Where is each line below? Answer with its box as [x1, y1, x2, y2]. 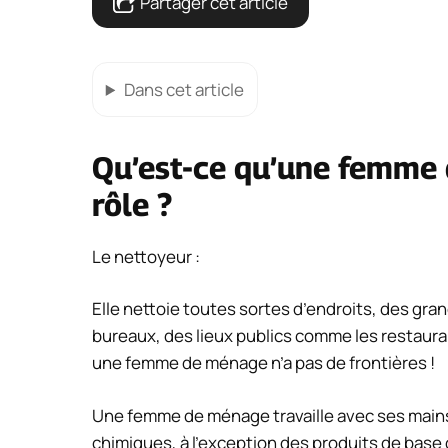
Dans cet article [123, 77, 244, 101]
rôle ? [92, 185, 172, 223]
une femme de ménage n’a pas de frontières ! [92, 351, 435, 375]
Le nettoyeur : [92, 244, 200, 268]
